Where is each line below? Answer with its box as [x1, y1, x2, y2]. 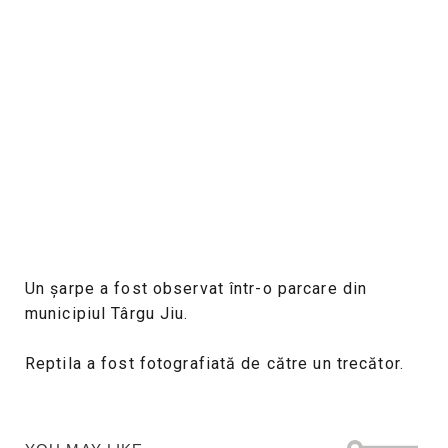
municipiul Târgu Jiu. [25, 304, 189, 324]
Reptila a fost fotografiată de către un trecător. [25, 353, 404, 373]
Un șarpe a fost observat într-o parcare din [25, 279, 368, 299]
